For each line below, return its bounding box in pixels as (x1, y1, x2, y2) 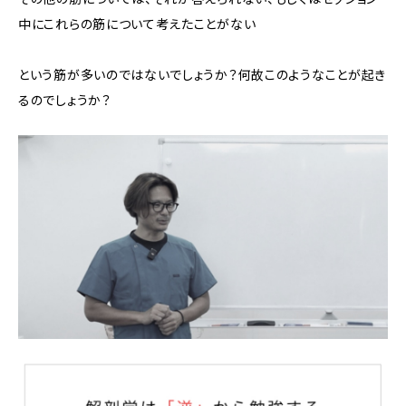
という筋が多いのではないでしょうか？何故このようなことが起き (18, 67, 387, 83)
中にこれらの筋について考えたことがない (18, 16, 256, 33)
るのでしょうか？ (18, 92, 111, 109)
